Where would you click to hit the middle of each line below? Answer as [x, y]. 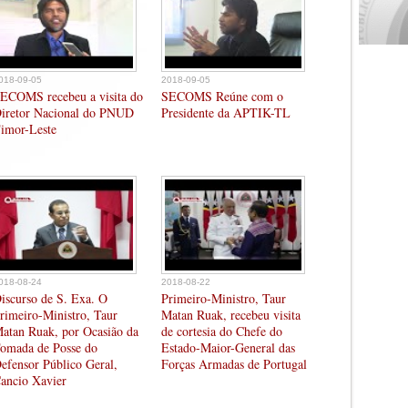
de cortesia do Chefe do [222, 331]
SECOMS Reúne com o [222, 96]
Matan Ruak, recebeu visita [231, 315]
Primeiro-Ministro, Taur [224, 298]
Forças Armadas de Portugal [234, 364]
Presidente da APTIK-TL [226, 112]
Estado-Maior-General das [228, 347]
